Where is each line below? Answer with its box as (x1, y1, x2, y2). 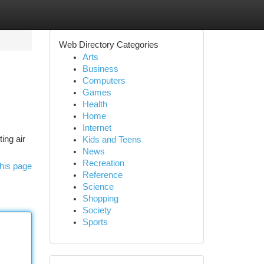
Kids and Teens (82, 135, 141, 144)
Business (82, 64, 118, 74)
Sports (82, 217, 108, 227)
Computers (82, 76, 126, 85)
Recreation (82, 159, 124, 168)
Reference (82, 170, 123, 180)
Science (82, 182, 114, 192)
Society (82, 206, 111, 215)
